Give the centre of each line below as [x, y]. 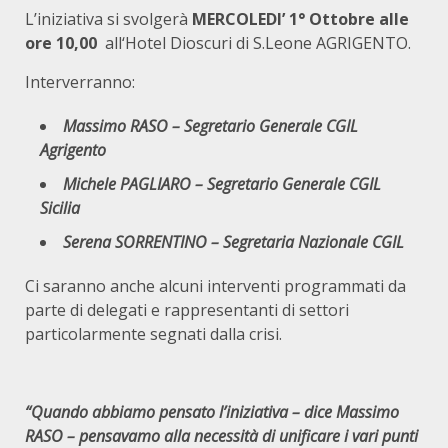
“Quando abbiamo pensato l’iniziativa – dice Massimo [212, 412]
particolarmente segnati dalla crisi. [153, 334]
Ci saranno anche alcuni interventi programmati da [215, 286]
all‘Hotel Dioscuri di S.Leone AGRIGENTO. [254, 43]
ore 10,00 [61, 43]
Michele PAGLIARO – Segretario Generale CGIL [222, 184]
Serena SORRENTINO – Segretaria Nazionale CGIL [233, 242]
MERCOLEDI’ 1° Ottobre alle [300, 19]
